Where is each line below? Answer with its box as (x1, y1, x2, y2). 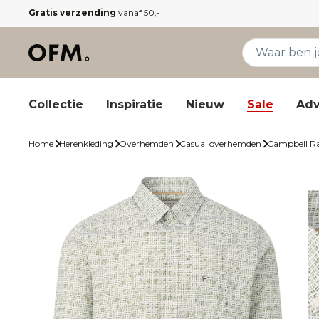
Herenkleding (59, 138, 113, 149)
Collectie (28, 97, 83, 111)
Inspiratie (106, 97, 163, 111)
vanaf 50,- (116, 7, 160, 18)
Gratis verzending (28, 7, 116, 18)
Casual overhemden (179, 138, 261, 149)
